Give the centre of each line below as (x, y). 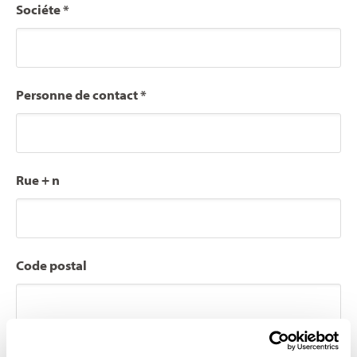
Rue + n (38, 179)
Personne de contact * (81, 94)
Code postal (51, 265)
